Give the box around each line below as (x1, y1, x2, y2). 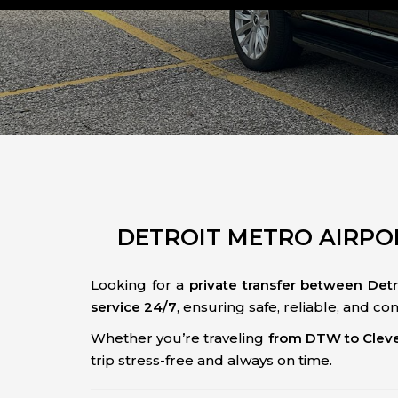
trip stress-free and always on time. (91, 352, 332, 369)
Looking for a (91, 276, 189, 293)
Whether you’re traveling (91, 330, 268, 346)
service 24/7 (91, 298, 177, 315)
